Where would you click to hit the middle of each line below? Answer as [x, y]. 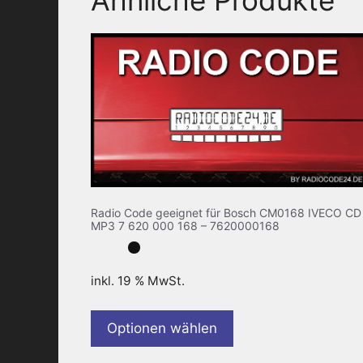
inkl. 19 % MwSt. [138, 281]
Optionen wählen [162, 329]
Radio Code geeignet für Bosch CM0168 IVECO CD [226, 213]
